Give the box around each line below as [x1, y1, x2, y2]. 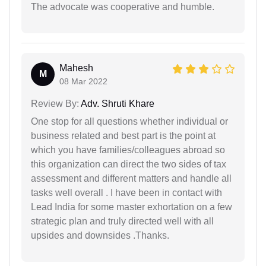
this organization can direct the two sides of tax [31, 159, 226, 169]
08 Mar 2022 [59, 76, 107, 86]
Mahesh [59, 62, 93, 73]
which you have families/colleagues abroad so [31, 144, 225, 155]
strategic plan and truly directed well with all [31, 216, 214, 226]
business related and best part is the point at [31, 130, 216, 141]
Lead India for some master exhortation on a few [31, 201, 232, 212]
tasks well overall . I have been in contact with [31, 187, 222, 198]
